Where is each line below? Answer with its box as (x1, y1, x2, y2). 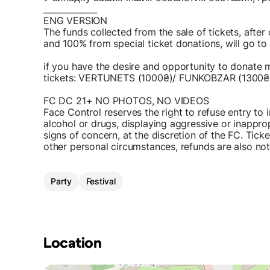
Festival (86, 176, 116, 187)
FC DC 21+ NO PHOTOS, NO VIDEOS (43, 95, 209, 107)
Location (43, 236, 102, 251)
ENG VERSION (43, 14, 108, 27)
